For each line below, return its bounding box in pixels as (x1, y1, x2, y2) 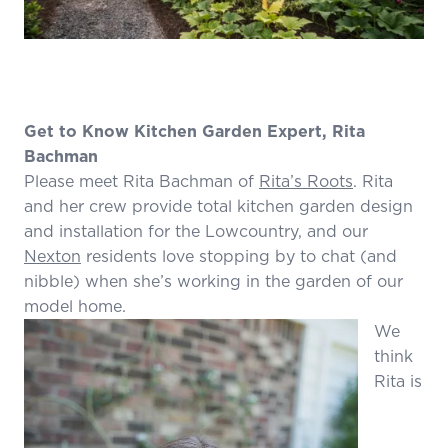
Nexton (24, 244, 81, 267)
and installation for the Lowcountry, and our (24, 219, 368, 242)
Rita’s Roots (259, 169, 353, 192)
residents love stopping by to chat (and (81, 244, 397, 267)
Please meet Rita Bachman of (24, 169, 259, 192)
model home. (24, 294, 126, 317)
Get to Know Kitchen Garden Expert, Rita (24, 119, 365, 142)
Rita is (374, 369, 422, 392)
